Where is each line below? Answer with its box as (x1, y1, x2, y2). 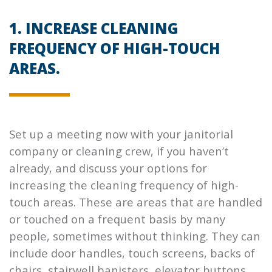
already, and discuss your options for (9, 160, 207, 176)
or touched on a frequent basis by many (9, 211, 225, 227)
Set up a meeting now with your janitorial (9, 126, 233, 142)
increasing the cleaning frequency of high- (9, 177, 239, 193)
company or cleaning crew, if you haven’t (9, 143, 229, 159)
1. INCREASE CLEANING (9, 18, 178, 39)
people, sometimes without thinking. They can (9, 228, 260, 244)
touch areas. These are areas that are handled (9, 194, 262, 210)
